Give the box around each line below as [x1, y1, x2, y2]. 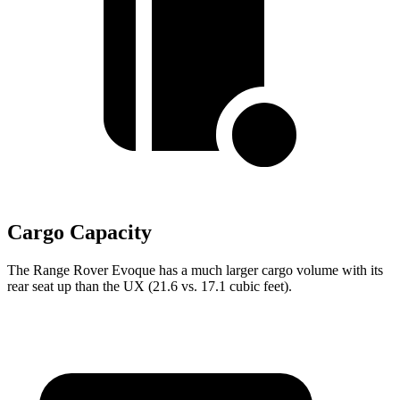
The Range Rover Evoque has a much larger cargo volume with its [7, 262, 383, 279]
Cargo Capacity [7, 221, 152, 245]
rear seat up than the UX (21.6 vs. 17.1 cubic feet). [7, 279, 292, 295]
